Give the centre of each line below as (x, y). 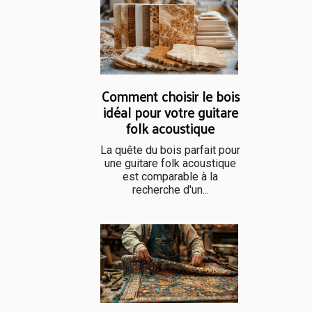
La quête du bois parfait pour (170, 150)
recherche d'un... (170, 190)
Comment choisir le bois (170, 96)
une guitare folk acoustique (170, 164)
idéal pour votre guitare (170, 112)
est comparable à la (170, 177)
